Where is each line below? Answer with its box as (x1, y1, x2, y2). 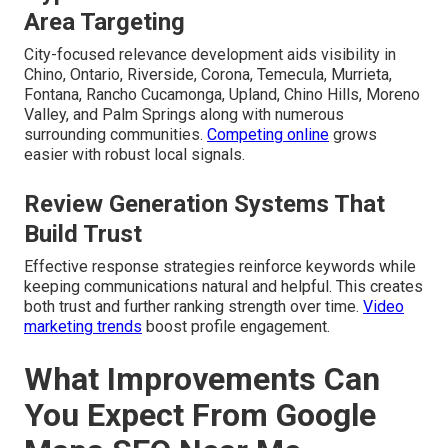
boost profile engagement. (142, 316, 330, 336)
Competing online (207, 124, 329, 144)
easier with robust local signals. (24, 144, 245, 164)
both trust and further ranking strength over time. (24, 296, 363, 316)
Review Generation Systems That (24, 189, 385, 218)
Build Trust (24, 219, 142, 248)
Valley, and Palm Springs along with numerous (24, 104, 344, 124)
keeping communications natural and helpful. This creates (24, 276, 423, 296)
